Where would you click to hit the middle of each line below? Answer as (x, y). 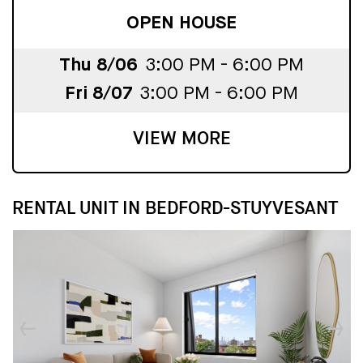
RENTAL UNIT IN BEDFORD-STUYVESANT (175, 208)
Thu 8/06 (99, 66)
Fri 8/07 (98, 94)
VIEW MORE (181, 139)
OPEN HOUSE (181, 23)
